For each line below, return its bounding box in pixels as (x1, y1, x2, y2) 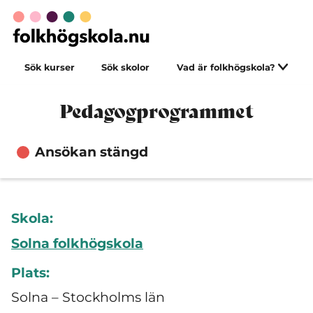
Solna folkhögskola (11, 235, 143, 252)
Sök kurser (24, 62, 75, 73)
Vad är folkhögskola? (176, 62, 278, 73)
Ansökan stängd (34, 144, 148, 160)
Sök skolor (101, 62, 150, 73)
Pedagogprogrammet (59, 99, 254, 123)
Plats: (11, 264, 50, 281)
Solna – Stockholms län (11, 289, 165, 305)
